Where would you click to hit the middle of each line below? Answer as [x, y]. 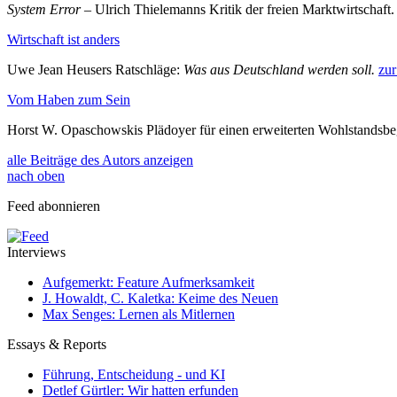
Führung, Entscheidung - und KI [134, 374]
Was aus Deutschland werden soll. [279, 69]
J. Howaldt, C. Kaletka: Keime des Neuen [160, 298]
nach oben [36, 175]
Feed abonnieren [54, 206]
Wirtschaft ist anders [63, 39]
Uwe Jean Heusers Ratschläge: [95, 69]
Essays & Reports [57, 344]
